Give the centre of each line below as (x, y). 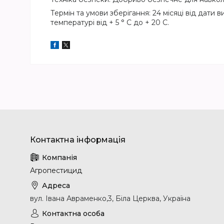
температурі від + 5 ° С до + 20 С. (110, 23)
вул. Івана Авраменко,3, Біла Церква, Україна (110, 198)
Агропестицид (56, 170)
